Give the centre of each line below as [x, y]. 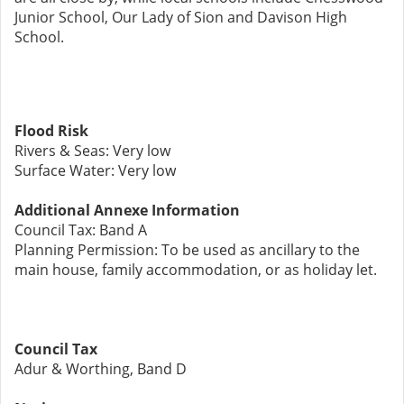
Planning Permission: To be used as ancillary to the [187, 250]
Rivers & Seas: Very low [92, 151]
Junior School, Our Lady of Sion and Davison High [181, 17]
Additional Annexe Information [127, 210]
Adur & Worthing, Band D [101, 369]
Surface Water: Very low [95, 170]
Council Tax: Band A [81, 230]
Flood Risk [51, 131]
